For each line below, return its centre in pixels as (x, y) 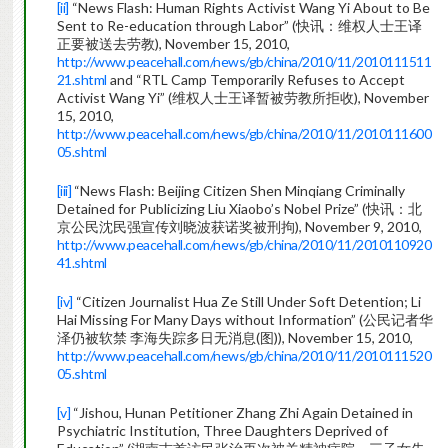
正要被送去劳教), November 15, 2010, (173, 44)
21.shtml (81, 80)
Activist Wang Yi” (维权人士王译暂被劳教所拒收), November (242, 98)
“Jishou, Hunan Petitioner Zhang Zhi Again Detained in (242, 413)
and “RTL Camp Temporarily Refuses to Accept (255, 80)
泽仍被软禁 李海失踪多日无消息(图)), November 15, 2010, (234, 338)
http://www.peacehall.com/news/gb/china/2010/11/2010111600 (244, 134)
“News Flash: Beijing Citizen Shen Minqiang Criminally (238, 191)
